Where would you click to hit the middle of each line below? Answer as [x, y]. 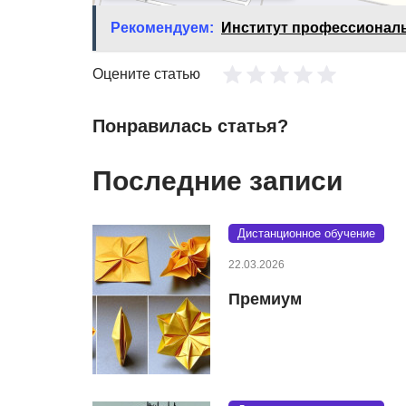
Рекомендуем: [162, 27]
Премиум [265, 299]
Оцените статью [146, 73]
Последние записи [217, 180]
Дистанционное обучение [306, 233]
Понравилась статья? [190, 126]
